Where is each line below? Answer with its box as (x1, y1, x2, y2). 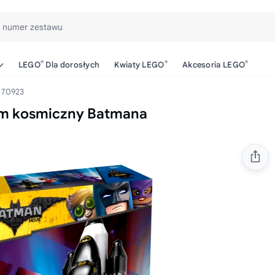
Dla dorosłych (44, 60, 100, 70)
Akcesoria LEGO (182, 60, 246, 70)
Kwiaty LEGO (114, 60, 165, 70)
